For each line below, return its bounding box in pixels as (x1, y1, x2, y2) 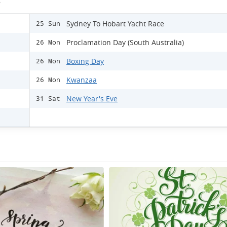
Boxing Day (66, 56, 104, 66)
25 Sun (36, 20, 60, 27)
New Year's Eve (66, 94, 118, 103)
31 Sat (36, 95, 60, 102)
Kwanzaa (66, 75, 97, 85)
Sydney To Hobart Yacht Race (66, 19, 164, 28)
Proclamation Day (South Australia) (66, 37, 184, 47)
